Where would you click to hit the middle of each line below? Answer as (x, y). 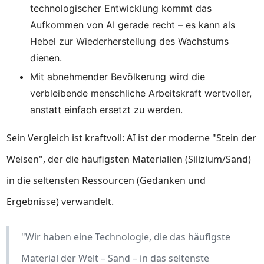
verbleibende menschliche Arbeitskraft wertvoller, (141, 93)
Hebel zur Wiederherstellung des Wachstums (130, 41)
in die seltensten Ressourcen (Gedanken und (106, 180)
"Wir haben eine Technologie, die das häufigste (126, 237)
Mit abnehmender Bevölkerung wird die (118, 77)
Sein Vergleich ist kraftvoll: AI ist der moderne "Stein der (132, 138)
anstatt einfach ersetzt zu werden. (107, 110)
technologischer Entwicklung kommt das (121, 8)
